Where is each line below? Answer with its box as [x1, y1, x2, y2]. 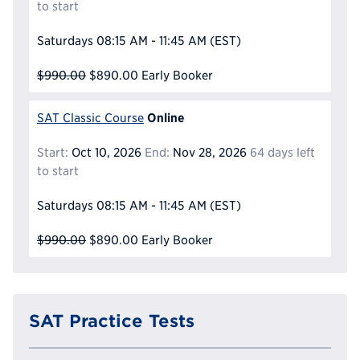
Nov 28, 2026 [169, 145, 247, 159]
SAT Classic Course [37, 110, 144, 125]
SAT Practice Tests [29, 310, 194, 330]
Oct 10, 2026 [68, 145, 141, 159]
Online [146, 109, 185, 125]
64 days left [249, 145, 315, 159]
